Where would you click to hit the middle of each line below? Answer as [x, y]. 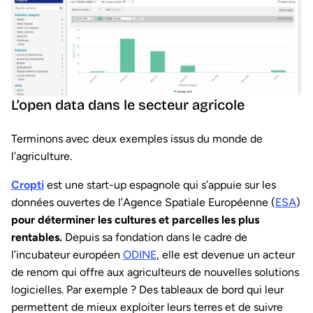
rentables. [37, 238]
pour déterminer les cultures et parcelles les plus [135, 220]
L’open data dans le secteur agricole [128, 105]
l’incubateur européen [67, 255]
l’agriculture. [42, 156]
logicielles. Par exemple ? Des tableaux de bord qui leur [147, 290]
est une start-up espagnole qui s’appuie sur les [160, 185]
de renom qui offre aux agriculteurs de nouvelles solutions [155, 272]
